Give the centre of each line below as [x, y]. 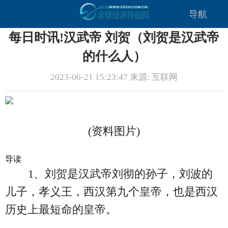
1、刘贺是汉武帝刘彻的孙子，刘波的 [120, 174]
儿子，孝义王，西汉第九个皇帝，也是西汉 [111, 192]
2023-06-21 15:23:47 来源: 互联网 [114, 77]
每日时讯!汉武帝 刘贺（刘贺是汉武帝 [114, 37]
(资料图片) [114, 131]
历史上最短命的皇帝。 [61, 210]
